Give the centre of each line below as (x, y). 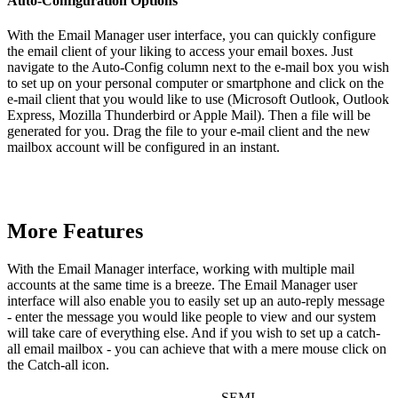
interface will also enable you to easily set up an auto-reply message (196, 300)
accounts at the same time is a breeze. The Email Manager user (182, 284)
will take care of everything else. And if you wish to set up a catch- (194, 332)
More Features (75, 231)
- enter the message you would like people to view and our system (191, 316)
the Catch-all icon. (58, 364)
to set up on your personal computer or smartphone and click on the (195, 83)
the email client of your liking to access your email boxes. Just (180, 51)
